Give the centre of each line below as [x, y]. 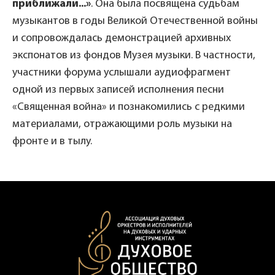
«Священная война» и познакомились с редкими [129, 107]
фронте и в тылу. [52, 141]
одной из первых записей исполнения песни [118, 90]
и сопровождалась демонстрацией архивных [122, 38]
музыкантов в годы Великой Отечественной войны [135, 21]
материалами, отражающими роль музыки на [122, 124]
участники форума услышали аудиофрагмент [122, 72]
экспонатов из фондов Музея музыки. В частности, [134, 55]
